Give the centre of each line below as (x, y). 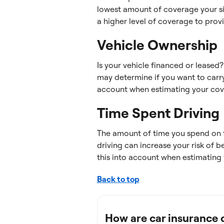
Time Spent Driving (158, 113)
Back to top (118, 179)
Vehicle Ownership (157, 45)
